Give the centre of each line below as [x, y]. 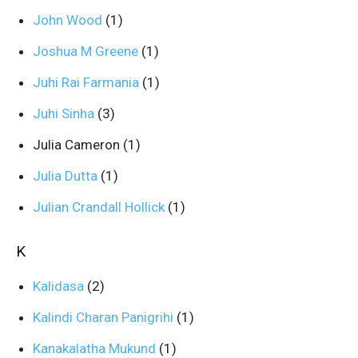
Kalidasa [60, 286]
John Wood [69, 20]
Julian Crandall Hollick [100, 207]
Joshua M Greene [87, 51]
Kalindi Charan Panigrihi [105, 317]
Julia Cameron [78, 145]
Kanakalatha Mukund [96, 348]
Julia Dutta [67, 176]
